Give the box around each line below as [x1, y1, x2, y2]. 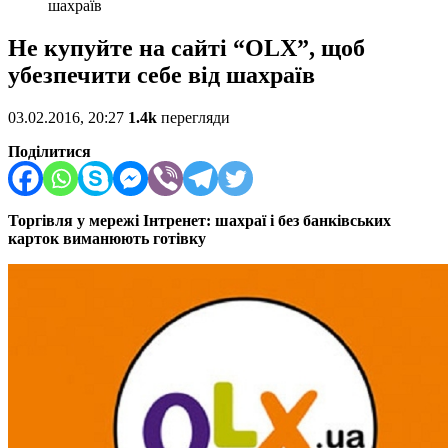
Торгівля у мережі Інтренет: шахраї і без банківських [8, 212, 391, 230]
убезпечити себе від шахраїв [8, 62, 315, 89]
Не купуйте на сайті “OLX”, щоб [8, 35, 365, 62]
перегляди [157, 109, 230, 127]
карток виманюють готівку [8, 230, 206, 248]
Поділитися [8, 143, 91, 161]
